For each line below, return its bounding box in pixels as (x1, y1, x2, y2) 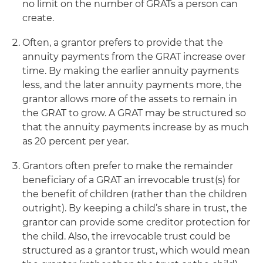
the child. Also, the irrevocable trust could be (22, 231, 231, 242)
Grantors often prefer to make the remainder (22, 160, 233, 171)
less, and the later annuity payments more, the (22, 79, 242, 90)
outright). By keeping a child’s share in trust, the (22, 203, 247, 214)
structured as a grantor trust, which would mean (22, 245, 250, 256)
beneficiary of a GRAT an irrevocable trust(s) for (22, 174, 240, 186)
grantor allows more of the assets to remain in (22, 93, 237, 104)
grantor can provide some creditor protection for (22, 217, 250, 228)
